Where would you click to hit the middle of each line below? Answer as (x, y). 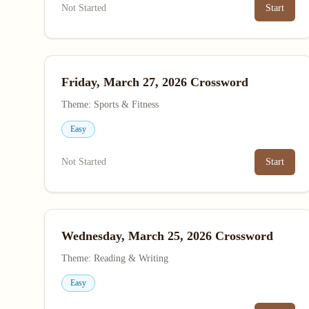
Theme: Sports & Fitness (110, 104)
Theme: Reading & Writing (115, 258)
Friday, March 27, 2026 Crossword (155, 82)
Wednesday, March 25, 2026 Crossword (167, 236)
